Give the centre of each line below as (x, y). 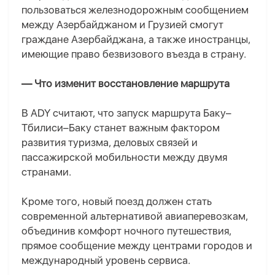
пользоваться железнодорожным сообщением (135, 10)
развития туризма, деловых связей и (110, 143)
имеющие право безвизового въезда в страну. (134, 54)
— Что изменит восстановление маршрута (126, 84)
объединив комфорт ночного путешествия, (126, 231)
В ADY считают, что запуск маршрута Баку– (126, 113)
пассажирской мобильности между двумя (124, 157)
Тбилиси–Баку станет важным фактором (121, 128)
